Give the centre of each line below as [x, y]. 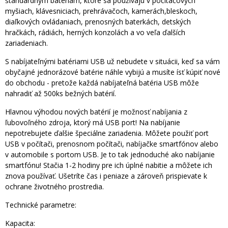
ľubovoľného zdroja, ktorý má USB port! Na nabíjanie [93, 123]
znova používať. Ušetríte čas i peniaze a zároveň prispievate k [106, 176]
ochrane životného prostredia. [54, 187]
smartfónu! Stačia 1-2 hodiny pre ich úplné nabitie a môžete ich [109, 165]
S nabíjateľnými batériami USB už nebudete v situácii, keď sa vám [112, 62]
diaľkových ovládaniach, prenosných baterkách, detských [98, 22]
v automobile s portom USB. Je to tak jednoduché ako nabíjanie [110, 155]
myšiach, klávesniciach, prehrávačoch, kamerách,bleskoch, [101, 11]
